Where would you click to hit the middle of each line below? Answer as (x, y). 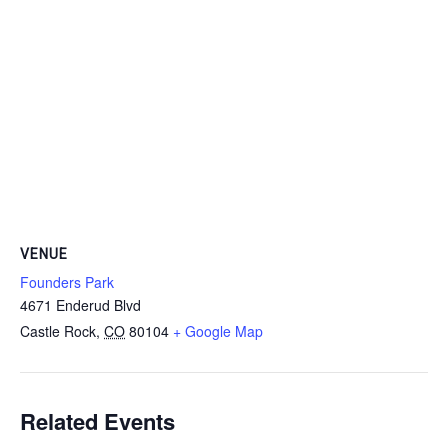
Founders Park (67, 282)
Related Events (97, 421)
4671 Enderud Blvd (80, 305)
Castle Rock (58, 331)
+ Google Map (218, 331)
